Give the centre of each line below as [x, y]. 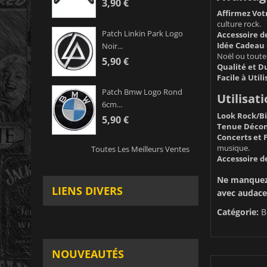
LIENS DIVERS [87, 191]
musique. [233, 148]
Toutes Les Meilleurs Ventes [140, 149]
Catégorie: [237, 212]
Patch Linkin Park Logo [142, 34]
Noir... [112, 46]
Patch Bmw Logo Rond [142, 92]
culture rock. [239, 24]
